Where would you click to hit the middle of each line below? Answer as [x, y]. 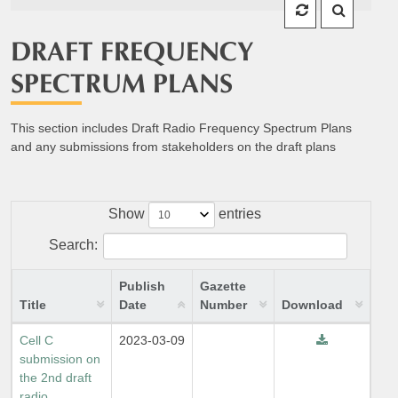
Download [312, 305]
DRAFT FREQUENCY [132, 53]
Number [223, 305]
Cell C [36, 340]
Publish [142, 286]
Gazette [223, 286]
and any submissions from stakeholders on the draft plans [173, 147]
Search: [73, 245]
